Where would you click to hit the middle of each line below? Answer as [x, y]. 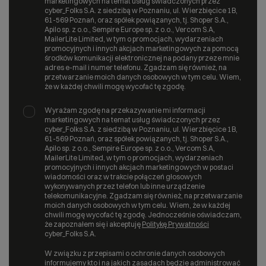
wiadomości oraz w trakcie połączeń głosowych [123, 176]
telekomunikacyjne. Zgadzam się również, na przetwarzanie [143, 195]
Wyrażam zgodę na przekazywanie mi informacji [125, 110]
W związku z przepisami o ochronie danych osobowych [135, 253]
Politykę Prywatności [175, 224]
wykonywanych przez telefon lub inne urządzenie [125, 186]
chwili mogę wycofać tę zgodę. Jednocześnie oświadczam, [143, 214]
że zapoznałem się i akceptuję [93, 224]
